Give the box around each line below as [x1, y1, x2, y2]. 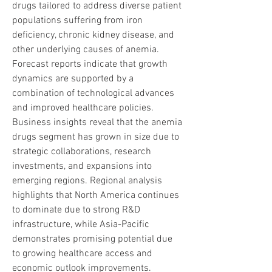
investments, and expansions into [12, 160, 152, 172]
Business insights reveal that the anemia [12, 117, 182, 129]
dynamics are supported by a [12, 73, 134, 85]
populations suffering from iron [12, 15, 143, 27]
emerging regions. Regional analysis [12, 175, 162, 187]
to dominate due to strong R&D [12, 204, 140, 216]
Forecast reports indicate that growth [12, 58, 168, 70]
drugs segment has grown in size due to [12, 131, 179, 143]
